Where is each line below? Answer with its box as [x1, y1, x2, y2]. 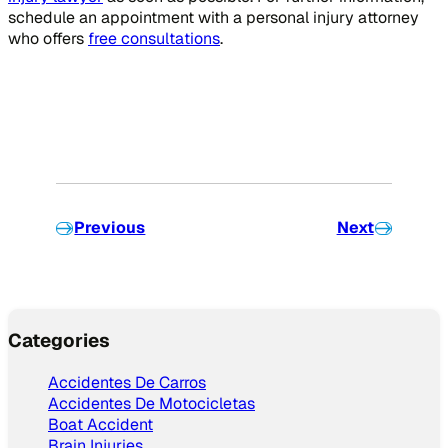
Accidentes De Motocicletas [48, 392, 255, 414]
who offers [8, 28, 88, 50]
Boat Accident [48, 413, 153, 435]
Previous [74, 217, 146, 239]
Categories [8, 327, 110, 353]
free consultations [88, 28, 220, 50]
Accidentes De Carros [48, 371, 206, 393]
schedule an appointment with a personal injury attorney [8, 7, 419, 29]
